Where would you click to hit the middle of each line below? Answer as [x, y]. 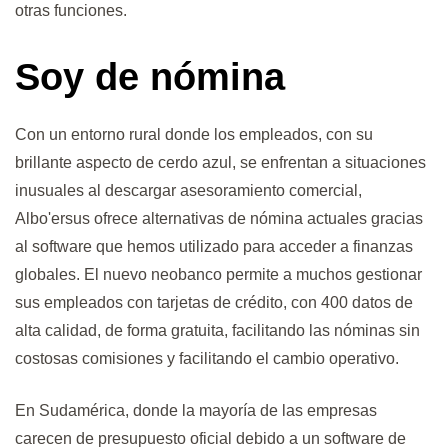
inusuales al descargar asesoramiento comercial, [188, 191]
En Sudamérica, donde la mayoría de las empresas [196, 411]
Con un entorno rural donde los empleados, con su [194, 135]
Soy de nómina [150, 77]
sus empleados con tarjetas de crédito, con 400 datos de [214, 303]
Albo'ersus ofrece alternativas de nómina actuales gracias [219, 219]
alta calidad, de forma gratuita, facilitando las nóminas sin [217, 331]
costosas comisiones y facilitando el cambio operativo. [207, 359]
